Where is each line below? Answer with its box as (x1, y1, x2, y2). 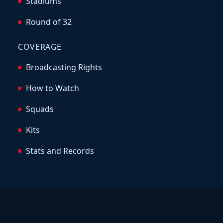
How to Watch (25, 83, 79, 94)
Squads (25, 104, 54, 115)
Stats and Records (25, 145, 94, 157)
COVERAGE (18, 41, 62, 53)
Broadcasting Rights (25, 61, 102, 73)
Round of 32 (25, 16, 72, 28)
